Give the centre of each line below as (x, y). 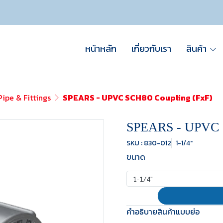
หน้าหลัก (101, 48)
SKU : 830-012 (149, 143)
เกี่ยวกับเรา (152, 48)
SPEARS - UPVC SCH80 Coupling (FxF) (138, 98)
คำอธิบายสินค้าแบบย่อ (163, 212)
